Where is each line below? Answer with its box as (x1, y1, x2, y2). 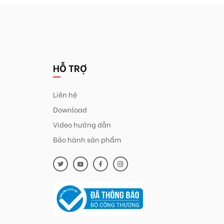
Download (53, 104, 87, 115)
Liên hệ (53, 89, 77, 100)
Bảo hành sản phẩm (53, 134, 121, 145)
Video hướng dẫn (53, 119, 111, 130)
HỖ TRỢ (53, 61, 87, 75)
